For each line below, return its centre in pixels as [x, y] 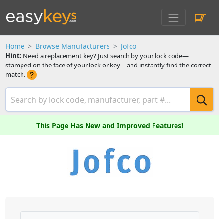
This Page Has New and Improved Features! [109, 126]
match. [16, 74]
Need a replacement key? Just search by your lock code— [105, 56]
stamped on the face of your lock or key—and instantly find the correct [108, 65]
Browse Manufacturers [72, 46]
